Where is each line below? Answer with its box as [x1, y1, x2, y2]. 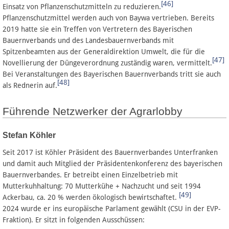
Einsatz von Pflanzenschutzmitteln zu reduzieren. [3, 2, 161, 11]
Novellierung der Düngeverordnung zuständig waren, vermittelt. [3, 58, 212, 67]
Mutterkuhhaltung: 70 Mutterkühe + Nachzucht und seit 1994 [3, 182, 201, 191]
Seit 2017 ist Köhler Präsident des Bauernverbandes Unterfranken [3, 148, 218, 157]
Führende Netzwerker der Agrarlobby [3, 105, 182, 118]
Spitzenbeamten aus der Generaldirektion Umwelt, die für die [3, 47, 205, 56]
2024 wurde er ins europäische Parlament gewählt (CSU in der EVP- [3, 204, 221, 213]
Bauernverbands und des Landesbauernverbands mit [3, 36, 174, 44]
